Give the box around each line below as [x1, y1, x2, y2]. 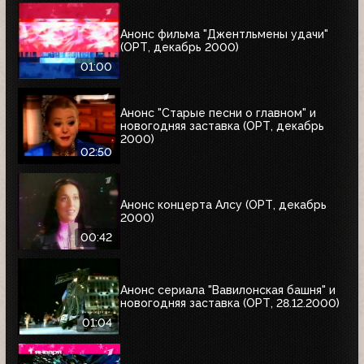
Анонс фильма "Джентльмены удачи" [120, 28, 328, 41]
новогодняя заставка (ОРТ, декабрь [120, 119, 324, 133]
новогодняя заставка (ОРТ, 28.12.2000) [120, 297, 340, 310]
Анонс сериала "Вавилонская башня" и [120, 284, 336, 297]
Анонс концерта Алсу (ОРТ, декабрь [120, 198, 327, 212]
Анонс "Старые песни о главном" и [120, 106, 316, 120]
